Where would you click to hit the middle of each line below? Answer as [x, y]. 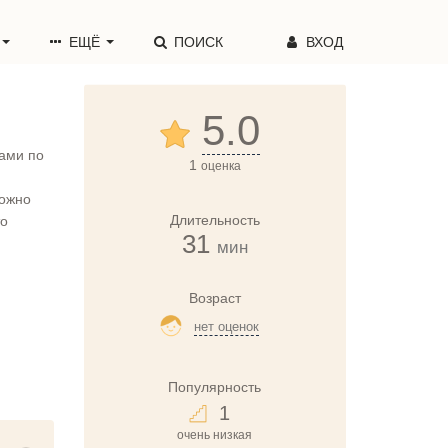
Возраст [214, 298]
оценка [220, 166]
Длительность [214, 220]
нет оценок [227, 326]
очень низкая [215, 434]
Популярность [215, 386]
